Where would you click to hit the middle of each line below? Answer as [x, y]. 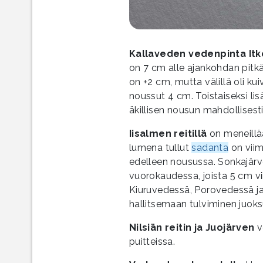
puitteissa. [152, 241]
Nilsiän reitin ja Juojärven [192, 227]
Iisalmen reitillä [168, 133]
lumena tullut [160, 147]
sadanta [210, 147]
